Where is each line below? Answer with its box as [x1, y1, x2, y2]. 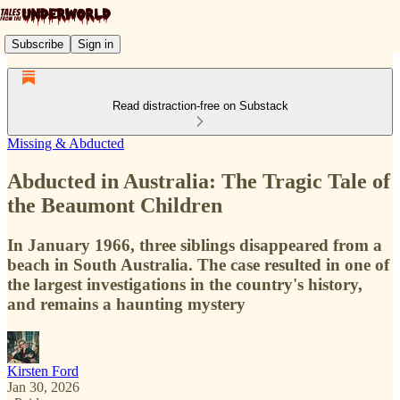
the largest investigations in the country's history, [7, 274, 362, 294]
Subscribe [12, 37, 63, 51]
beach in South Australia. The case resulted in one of [7, 254, 389, 274]
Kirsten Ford [7, 362, 79, 379]
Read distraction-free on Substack [112, 99, 288, 112]
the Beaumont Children [7, 193, 222, 217]
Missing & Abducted [7, 136, 124, 151]
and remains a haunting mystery [7, 294, 246, 313]
